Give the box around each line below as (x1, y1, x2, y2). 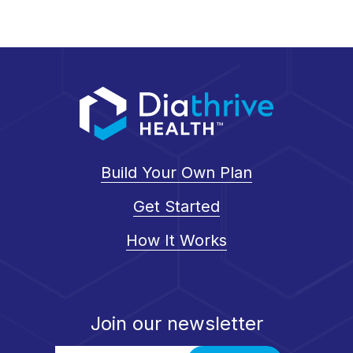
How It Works (126, 231, 227, 251)
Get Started (133, 197, 220, 217)
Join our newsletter (90, 312, 263, 336)
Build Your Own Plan (101, 163, 252, 183)
